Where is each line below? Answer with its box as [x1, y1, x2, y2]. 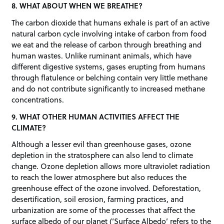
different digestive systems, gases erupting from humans [11, 60, 206, 72]
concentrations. [11, 93, 64, 105]
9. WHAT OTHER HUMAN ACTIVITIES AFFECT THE [11, 110, 180, 122]
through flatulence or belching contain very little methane [11, 71, 208, 83]
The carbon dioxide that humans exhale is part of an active [11, 16, 210, 28]
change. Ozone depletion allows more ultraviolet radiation [11, 160, 210, 172]
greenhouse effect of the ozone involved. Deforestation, [11, 182, 201, 194]
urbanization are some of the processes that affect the [11, 204, 195, 216]
